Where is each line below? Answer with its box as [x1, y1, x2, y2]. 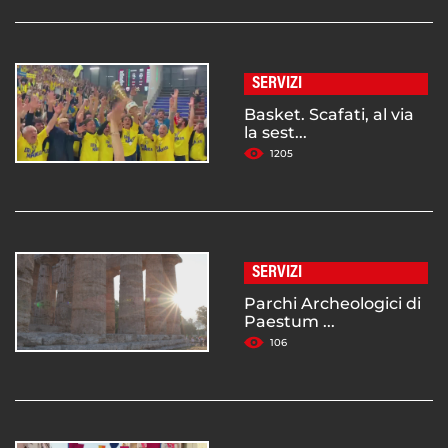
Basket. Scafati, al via [244, 105, 414, 125]
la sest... [244, 123, 307, 143]
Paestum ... [244, 312, 335, 332]
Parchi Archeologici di [244, 294, 421, 314]
